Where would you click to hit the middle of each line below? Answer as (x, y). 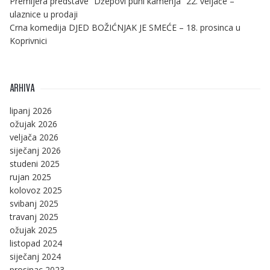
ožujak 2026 (33, 124)
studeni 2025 (35, 164)
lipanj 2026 (31, 111)
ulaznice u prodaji (44, 14)
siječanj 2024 (35, 257)
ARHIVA (22, 88)
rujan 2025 (30, 177)
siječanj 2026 (35, 151)
